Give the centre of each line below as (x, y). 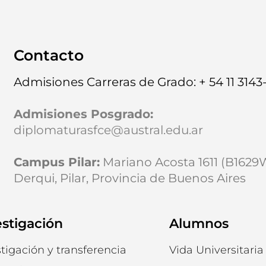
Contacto (48, 55)
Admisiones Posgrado (82, 114)
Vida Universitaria (217, 250)
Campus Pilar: (56, 162)
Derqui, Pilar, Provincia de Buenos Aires (129, 178)
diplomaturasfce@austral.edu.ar (108, 130)
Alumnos (199, 223)
